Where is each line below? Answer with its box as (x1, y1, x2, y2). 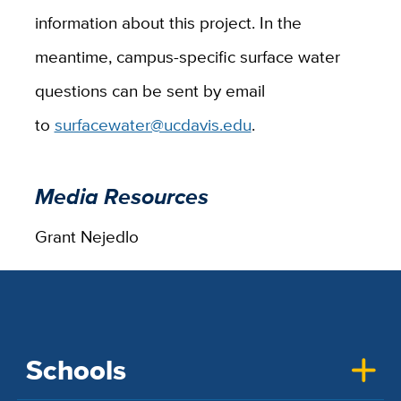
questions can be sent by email (34, 77, 265, 103)
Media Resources (34, 180, 209, 214)
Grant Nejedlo (34, 223, 139, 249)
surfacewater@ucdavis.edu (54, 111, 252, 137)
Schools (25, 350, 126, 391)
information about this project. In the (34, 9, 302, 35)
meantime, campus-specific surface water (34, 43, 340, 69)
